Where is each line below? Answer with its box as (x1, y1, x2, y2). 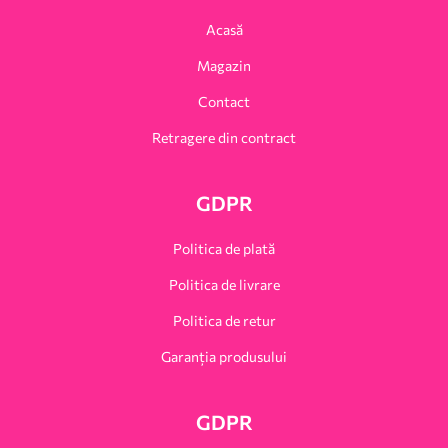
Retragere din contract (152, 128, 296, 146)
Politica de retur (172, 311, 276, 329)
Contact (198, 92, 250, 110)
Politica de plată (173, 239, 275, 257)
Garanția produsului (161, 347, 287, 365)
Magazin (197, 56, 251, 74)
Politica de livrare (168, 275, 280, 293)
